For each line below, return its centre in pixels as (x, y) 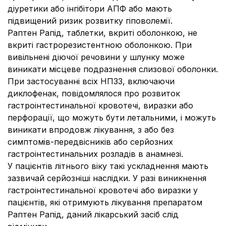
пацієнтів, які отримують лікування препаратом (105, 202)
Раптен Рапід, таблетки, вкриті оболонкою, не (102, 33)
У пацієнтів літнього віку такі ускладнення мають (108, 166)
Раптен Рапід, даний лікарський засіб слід (93, 214)
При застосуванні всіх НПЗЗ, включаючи (91, 81)
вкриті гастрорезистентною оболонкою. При (100, 45)
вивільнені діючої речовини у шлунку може (96, 57)
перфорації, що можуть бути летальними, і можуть (112, 118)
